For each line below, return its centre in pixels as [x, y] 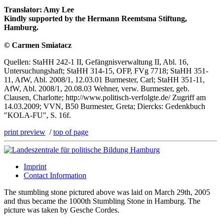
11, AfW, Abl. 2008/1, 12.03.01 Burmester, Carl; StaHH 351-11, [104, 80]
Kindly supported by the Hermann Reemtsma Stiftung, [95, 19]
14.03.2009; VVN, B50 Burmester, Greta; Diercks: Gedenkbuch [105, 107]
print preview [25, 132]
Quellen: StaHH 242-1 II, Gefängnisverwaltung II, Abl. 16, [96, 62]
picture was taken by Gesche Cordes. [62, 210]
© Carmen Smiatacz [38, 45]
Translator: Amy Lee [39, 10]
